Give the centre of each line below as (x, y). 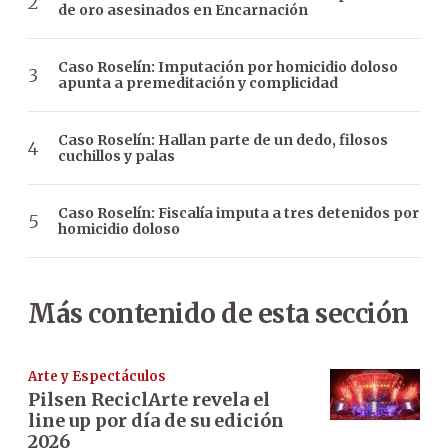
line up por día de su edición (156, 421)
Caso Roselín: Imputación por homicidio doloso (228, 67)
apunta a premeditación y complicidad (198, 83)
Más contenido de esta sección (218, 314)
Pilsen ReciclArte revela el (149, 400)
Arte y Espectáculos (97, 377)
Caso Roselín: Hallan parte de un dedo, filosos (223, 140)
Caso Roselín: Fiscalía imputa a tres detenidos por (238, 213)
